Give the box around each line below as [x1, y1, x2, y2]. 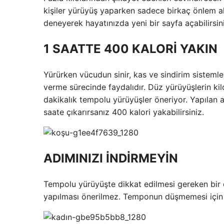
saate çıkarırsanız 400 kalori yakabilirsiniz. [43, 106, 204, 117]
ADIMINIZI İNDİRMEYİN [43, 150, 178, 165]
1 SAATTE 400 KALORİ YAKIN [43, 41, 217, 56]
